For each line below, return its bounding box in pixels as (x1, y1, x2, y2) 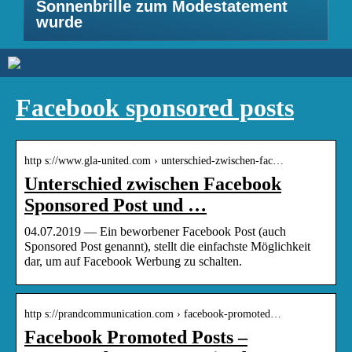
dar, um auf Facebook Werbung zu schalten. (24, 254, 242, 268)
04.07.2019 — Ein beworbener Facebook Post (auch (24, 224, 286, 238)
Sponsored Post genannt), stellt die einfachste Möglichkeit (24, 239, 310, 253)
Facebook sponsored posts (16, 93, 294, 123)
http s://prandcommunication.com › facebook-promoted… (24, 307, 281, 320)
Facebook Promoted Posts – (24, 326, 247, 347)
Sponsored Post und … (24, 194, 207, 215)
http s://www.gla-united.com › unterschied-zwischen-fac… (24, 154, 284, 167)
